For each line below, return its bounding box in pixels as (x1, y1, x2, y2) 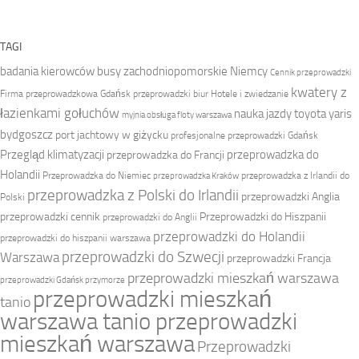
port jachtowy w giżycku (55, 128, 168, 143)
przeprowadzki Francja (227, 252, 331, 266)
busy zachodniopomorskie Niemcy (97, 64, 268, 79)
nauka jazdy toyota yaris (234, 107, 352, 122)
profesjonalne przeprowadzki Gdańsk (171, 130, 318, 142)
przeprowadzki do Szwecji (62, 248, 224, 267)
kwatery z (291, 84, 347, 101)
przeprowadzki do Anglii (103, 212, 197, 224)
